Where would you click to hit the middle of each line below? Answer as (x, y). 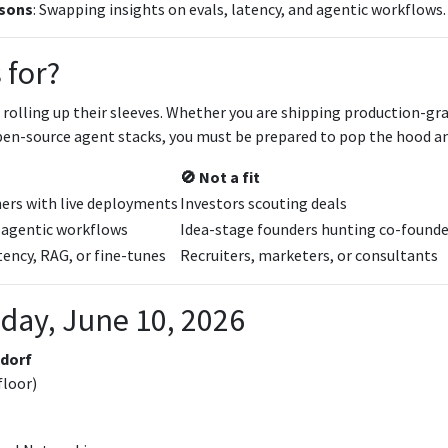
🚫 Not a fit (220, 176)
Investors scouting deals (263, 202)
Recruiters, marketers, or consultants (309, 254)
